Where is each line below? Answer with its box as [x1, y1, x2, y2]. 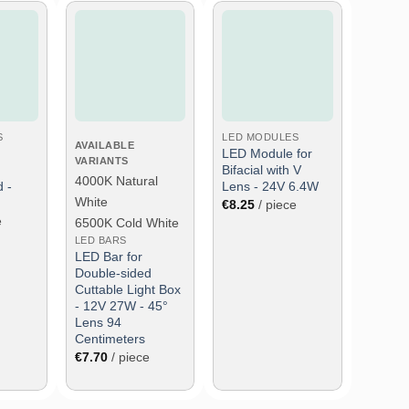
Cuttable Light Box [74, 281, 181, 297]
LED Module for [222, 145, 313, 161]
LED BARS [74, 234, 127, 246]
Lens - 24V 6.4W [222, 178, 320, 194]
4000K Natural [74, 173, 158, 188]
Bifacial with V [222, 162, 302, 177]
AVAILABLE [74, 139, 135, 151]
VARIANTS [74, 154, 129, 166]
